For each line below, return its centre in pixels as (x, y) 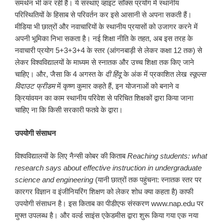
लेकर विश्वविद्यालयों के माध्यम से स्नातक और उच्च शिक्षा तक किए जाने (105, 62)
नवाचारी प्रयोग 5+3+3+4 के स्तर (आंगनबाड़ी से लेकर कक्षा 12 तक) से (109, 51)
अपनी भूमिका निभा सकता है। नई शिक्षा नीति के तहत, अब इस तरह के (104, 39)
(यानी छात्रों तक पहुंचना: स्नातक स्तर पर (147, 180)
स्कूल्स (197, 74)
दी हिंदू (113, 74)
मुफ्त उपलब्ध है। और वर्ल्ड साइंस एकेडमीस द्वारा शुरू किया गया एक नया (107, 216)
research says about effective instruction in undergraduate (108, 168)
